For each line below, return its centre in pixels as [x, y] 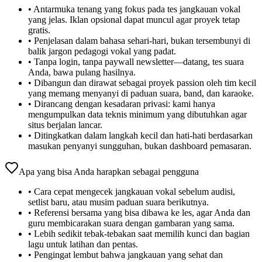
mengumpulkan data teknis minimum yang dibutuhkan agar [137, 114]
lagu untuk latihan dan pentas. [83, 244]
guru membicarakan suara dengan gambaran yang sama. [131, 223]
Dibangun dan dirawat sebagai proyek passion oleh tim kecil [145, 82]
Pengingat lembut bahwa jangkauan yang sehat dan [128, 254]
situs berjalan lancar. [65, 125]
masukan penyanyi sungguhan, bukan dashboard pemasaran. [140, 146]
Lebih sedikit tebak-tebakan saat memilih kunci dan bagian [142, 233]
